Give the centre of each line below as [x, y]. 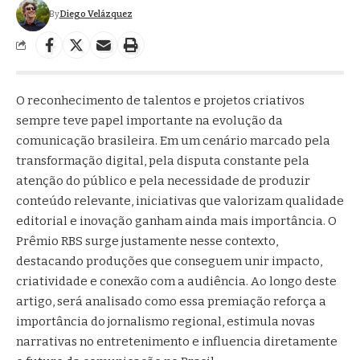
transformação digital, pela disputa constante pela [163, 160]
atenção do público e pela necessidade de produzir [163, 180]
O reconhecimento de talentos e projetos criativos [160, 100]
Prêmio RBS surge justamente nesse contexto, [147, 241]
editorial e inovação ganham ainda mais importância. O [176, 221]
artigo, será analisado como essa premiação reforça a [171, 301]
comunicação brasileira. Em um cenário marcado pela [173, 140]
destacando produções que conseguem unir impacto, [169, 261]
